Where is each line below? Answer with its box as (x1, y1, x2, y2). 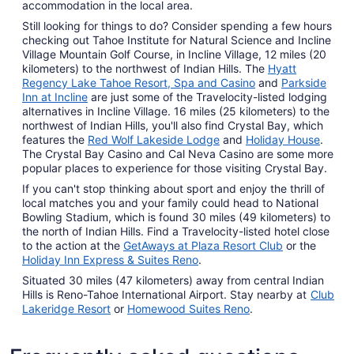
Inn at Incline (22, 90, 88, 104)
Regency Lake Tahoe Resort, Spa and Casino (22, 76, 255, 90)
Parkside (281, 76, 326, 90)
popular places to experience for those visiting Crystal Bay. (22, 161, 327, 175)
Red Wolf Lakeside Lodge (88, 133, 220, 147)
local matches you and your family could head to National (22, 196, 318, 210)
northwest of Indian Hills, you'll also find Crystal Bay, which (22, 119, 323, 133)
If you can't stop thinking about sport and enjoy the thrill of (22, 182, 325, 196)
